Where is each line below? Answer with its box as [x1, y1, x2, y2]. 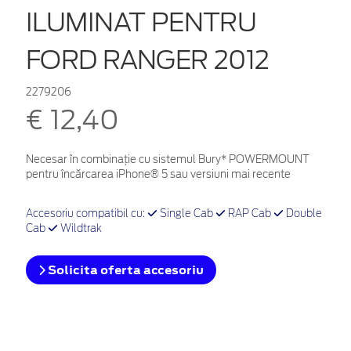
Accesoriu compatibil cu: [26, 208, 147, 219]
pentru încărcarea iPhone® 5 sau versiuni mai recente [26, 168, 291, 180]
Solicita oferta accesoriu [45, 261, 204, 278]
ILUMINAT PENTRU [26, 6, 257, 38]
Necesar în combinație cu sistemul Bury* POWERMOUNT [26, 153, 309, 165]
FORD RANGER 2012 [26, 44, 270, 75]
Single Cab [157, 208, 215, 219]
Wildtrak [58, 223, 102, 234]
